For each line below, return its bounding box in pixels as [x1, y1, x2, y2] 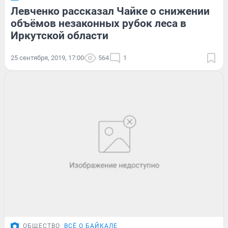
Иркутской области [11, 29, 108, 42]
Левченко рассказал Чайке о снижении [11, 5, 210, 17]
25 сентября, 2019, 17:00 [11, 53, 84, 62]
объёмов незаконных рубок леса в [11, 17, 186, 30]
